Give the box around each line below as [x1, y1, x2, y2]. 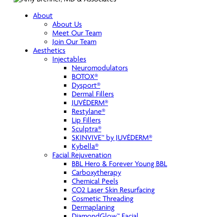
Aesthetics [33, 46, 65, 55]
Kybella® [72, 142, 98, 151]
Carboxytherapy [72, 168, 121, 177]
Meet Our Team [52, 29, 102, 37]
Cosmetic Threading [72, 194, 133, 203]
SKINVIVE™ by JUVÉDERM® [72, 133, 152, 142]
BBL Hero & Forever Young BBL [72, 159, 167, 168]
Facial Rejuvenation [52, 151, 111, 159]
